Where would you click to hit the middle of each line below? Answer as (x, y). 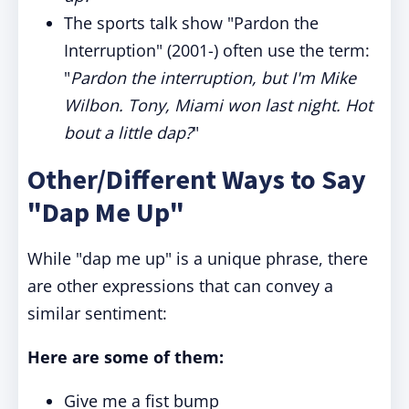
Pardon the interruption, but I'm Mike (213, 78)
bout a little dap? (128, 132)
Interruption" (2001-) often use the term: (217, 50)
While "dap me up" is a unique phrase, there (198, 258)
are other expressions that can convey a (180, 286)
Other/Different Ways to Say (197, 179)
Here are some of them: (126, 357)
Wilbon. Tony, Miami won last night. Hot (218, 105)
